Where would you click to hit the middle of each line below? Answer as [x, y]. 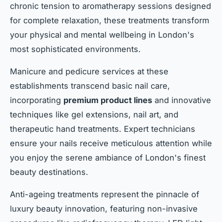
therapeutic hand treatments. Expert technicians [103, 129]
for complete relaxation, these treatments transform [110, 21]
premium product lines [108, 100]
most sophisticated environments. [75, 49]
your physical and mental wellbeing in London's [102, 35]
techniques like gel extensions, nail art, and [94, 115]
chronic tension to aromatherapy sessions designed [111, 6]
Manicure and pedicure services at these [89, 72]
